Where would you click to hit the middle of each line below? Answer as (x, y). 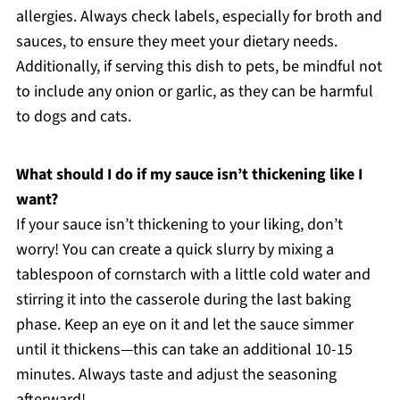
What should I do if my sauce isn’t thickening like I (189, 174)
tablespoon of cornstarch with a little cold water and (193, 274)
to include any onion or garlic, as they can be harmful (194, 91)
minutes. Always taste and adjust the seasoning (176, 374)
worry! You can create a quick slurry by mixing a (175, 249)
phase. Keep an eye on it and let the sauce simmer (184, 324)
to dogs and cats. (73, 116)
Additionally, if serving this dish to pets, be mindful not (199, 66)
